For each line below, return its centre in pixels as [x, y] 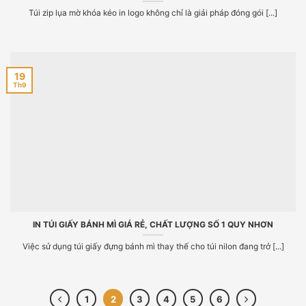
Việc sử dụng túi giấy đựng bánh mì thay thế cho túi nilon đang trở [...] [153, 247]
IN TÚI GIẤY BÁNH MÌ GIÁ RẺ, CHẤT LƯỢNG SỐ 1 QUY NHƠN [153, 225]
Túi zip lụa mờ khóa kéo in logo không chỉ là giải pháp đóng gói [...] [153, 13]
